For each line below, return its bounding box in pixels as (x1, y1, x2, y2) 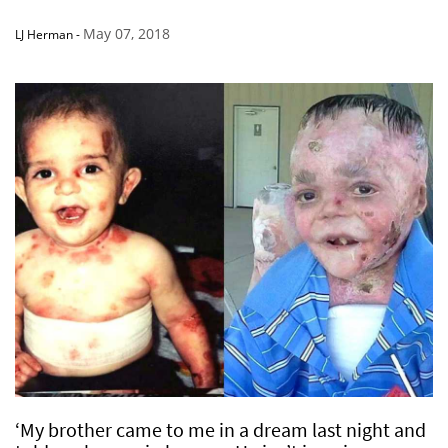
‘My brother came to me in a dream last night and (15, 416, 426, 442)
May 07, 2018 (83, 24, 170, 44)
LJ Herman (15, 26, 73, 44)
